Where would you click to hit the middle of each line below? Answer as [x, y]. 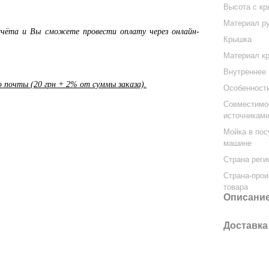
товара [236, 187]
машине [238, 143]
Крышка [238, 39]
